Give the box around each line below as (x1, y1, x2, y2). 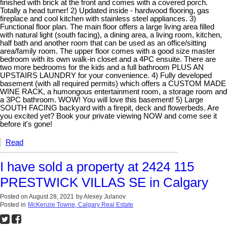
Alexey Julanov (84, 193, 126, 200)
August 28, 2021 (29, 193, 74, 200)
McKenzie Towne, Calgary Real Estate (28, 201, 133, 208)
